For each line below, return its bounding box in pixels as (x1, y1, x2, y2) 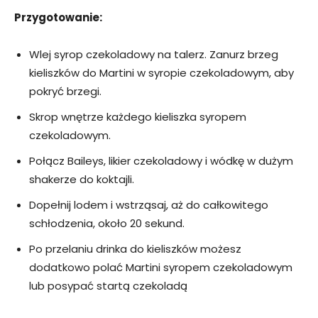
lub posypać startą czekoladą (29, 278, 187, 294)
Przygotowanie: (14, 10, 102, 26)
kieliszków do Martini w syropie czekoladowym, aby (29, 65, 294, 81)
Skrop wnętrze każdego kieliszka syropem (29, 109, 246, 125)
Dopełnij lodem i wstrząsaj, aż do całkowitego (29, 197, 268, 213)
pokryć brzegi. (29, 84, 102, 99)
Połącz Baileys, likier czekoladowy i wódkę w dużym (29, 153, 293, 169)
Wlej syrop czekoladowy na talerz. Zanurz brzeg (29, 47, 278, 62)
